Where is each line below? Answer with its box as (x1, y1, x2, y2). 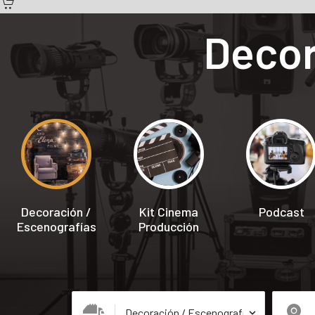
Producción (139, 219, 199, 234)
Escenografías (16, 219, 96, 234)
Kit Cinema (139, 204, 198, 219)
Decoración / (21, 204, 91, 219)
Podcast (258, 204, 304, 219)
